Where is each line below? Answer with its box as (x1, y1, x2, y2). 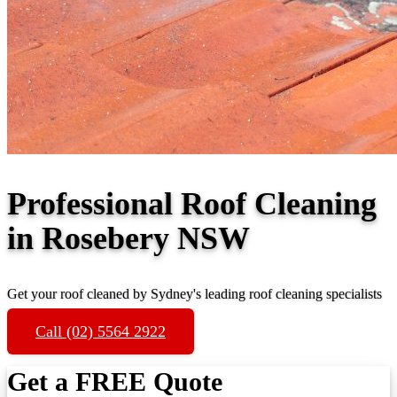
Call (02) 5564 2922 (35, 322, 166, 340)
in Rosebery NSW (7, 220, 250, 256)
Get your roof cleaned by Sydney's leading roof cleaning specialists (7, 285, 382, 301)
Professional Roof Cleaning (7, 185, 377, 222)
